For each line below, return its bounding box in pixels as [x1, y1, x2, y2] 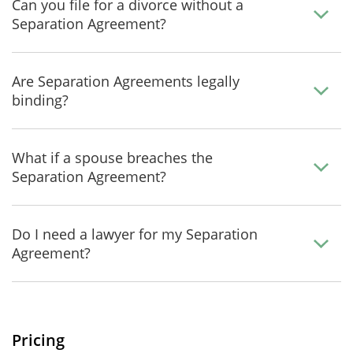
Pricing [12, 329, 65, 351]
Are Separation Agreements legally [12, 72, 240, 91]
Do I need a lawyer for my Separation [12, 225, 258, 243]
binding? [12, 91, 69, 110]
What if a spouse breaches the [12, 148, 213, 167]
